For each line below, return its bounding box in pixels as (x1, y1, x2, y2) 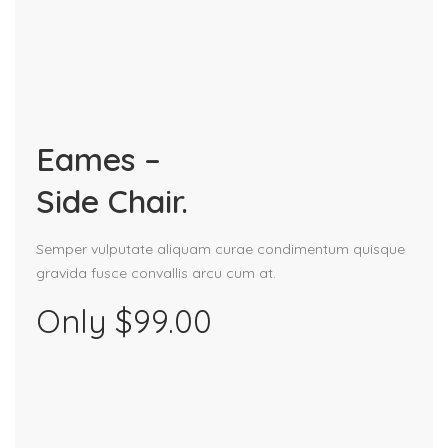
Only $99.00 (35, 300, 212, 341)
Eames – (35, 138, 161, 179)
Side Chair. (35, 180, 188, 221)
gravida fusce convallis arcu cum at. (35, 263, 276, 282)
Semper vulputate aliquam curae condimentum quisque (35, 239, 405, 258)
